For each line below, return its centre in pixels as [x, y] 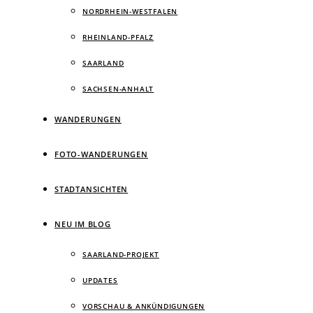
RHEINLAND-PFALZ [118, 37]
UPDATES [100, 280]
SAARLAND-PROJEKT [121, 254]
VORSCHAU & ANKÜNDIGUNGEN [144, 306]
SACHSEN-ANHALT [118, 89]
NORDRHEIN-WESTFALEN [130, 11]
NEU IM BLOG [83, 224]
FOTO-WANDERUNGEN [101, 154]
